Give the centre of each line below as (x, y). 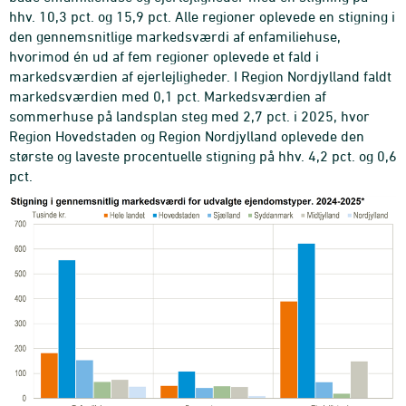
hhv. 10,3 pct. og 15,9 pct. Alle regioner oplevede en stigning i (202, 16)
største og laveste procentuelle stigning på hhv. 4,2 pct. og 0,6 (203, 155)
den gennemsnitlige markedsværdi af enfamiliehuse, (175, 36)
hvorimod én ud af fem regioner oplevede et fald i (164, 56)
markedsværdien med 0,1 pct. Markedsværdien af (168, 96)
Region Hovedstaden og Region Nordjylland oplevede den (187, 135)
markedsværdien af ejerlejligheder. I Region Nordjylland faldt (200, 76)
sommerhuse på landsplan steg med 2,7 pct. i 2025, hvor (189, 116)
